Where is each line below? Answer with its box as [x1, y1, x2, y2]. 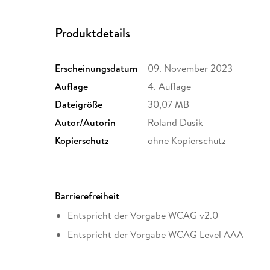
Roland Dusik [148, 116, 204, 130]
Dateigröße [55, 98, 103, 111]
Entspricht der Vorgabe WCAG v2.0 [67, 209, 218, 222]
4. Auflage [148, 80, 192, 93]
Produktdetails [55, 23, 131, 42]
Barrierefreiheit [55, 189, 120, 203]
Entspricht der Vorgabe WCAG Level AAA [67, 227, 243, 241]
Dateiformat [55, 152, 107, 166]
